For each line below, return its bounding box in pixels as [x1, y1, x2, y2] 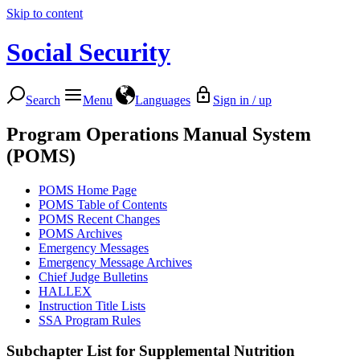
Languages [135, 92, 190, 107]
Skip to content [6, 6, 83, 20]
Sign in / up [213, 92, 272, 107]
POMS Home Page [39, 182, 137, 197]
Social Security [6, 38, 170, 67]
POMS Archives [39, 226, 122, 240]
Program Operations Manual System [6, 123, 311, 145]
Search [26, 92, 60, 107]
